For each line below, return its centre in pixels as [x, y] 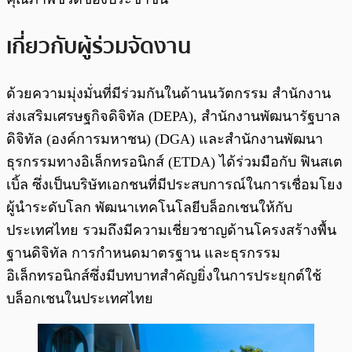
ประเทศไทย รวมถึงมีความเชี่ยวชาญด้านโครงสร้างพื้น [171, 230]
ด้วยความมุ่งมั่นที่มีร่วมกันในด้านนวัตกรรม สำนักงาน [169, 93]
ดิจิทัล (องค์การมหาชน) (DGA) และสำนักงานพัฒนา [165, 139]
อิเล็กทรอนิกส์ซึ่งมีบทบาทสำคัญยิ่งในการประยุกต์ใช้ [164, 275]
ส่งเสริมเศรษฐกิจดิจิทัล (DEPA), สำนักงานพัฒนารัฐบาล [173, 116]
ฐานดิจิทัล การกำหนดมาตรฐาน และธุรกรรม [143, 253]
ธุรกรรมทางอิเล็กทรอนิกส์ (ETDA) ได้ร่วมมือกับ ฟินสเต [174, 161]
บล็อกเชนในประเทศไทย [82, 298]
